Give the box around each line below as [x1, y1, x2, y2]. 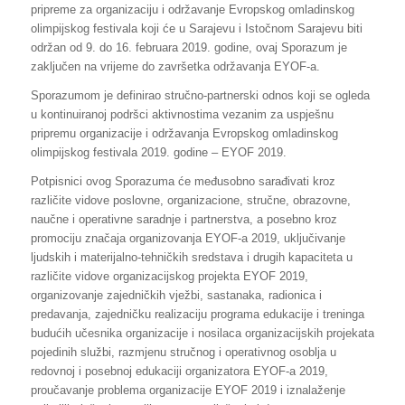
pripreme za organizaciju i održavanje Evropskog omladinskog [30, 2, 354, 16]
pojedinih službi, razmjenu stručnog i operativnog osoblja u [30, 344, 336, 359]
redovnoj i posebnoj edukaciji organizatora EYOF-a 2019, [30, 363, 328, 378]
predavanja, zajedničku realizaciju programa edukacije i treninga [30, 306, 364, 321]
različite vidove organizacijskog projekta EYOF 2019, [30, 268, 308, 283]
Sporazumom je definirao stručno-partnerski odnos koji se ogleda [30, 88, 370, 102]
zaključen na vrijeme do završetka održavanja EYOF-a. [30, 59, 320, 73]
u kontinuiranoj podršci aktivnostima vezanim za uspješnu [30, 107, 334, 121]
